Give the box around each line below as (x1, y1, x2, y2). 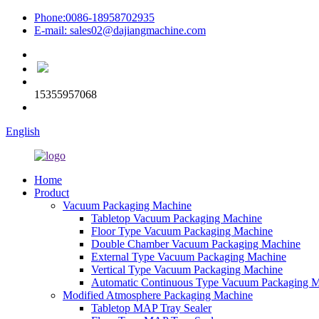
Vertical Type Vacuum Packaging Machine (91, 263, 283, 276)
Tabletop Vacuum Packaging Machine (91, 212, 262, 224)
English (6, 125, 40, 137)
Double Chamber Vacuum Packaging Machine (91, 238, 300, 250)
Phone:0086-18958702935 (34, 11, 155, 23)
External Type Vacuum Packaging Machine (91, 251, 286, 263)
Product (34, 187, 69, 199)
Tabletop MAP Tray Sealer (91, 302, 211, 314)
